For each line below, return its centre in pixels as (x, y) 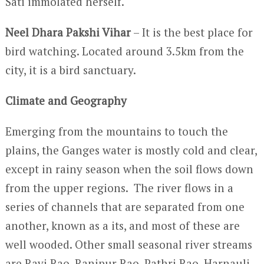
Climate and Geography (66, 100)
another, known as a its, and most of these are (122, 225)
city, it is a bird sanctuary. (70, 70)
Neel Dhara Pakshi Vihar (68, 32)
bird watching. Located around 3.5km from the (124, 51)
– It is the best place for (192, 32)
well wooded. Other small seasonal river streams (128, 244)
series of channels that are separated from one (125, 207)
